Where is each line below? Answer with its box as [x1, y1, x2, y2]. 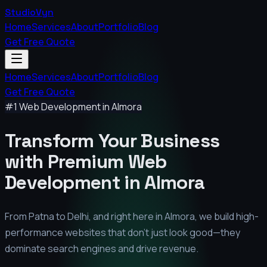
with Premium [5, 149, 128, 173]
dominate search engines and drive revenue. [5, 242, 198, 256]
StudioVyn [5, 6, 54, 18]
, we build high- [195, 210, 259, 223]
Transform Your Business [5, 128, 220, 153]
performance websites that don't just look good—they [5, 226, 240, 240]
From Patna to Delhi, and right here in [5, 210, 164, 223]
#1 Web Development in [5, 100, 111, 113]
